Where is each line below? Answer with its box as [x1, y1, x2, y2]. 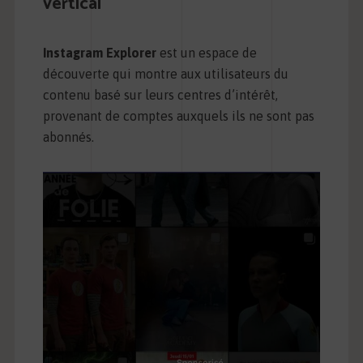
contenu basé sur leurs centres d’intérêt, [42, 88, 278, 103]
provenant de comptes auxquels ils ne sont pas [42, 109, 314, 124]
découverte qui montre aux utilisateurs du [42, 66, 288, 82]
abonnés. [42, 130, 94, 145]
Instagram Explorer [42, 45, 156, 61]
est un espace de [156, 45, 257, 61]
